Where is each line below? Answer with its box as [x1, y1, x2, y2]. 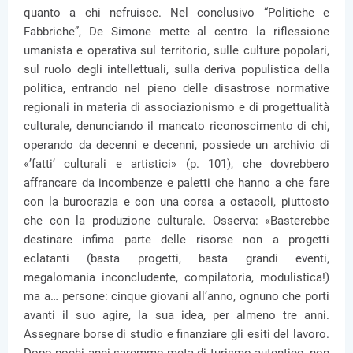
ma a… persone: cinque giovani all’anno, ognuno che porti [24, 289, 329, 303]
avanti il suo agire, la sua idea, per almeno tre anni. [24, 308, 329, 322]
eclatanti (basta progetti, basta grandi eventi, [24, 251, 329, 266]
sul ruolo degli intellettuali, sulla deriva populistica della [24, 62, 329, 76]
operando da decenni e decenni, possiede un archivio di [24, 138, 329, 152]
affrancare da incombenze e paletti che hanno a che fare [24, 176, 329, 190]
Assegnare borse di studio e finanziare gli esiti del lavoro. [24, 327, 329, 341]
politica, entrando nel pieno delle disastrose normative [24, 81, 329, 95]
